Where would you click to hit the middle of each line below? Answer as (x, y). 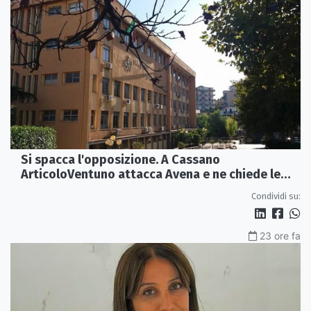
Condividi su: (276, 196)
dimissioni (50, 189)
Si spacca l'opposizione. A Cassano (120, 160)
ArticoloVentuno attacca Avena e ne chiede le (151, 175)
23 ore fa (280, 236)
